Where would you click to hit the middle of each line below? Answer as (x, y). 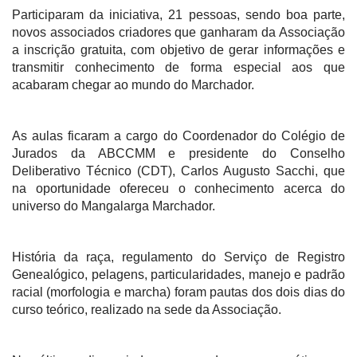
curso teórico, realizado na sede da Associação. (148, 310)
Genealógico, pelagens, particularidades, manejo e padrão (178, 275)
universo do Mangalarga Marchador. (115, 206)
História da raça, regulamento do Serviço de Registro (178, 257)
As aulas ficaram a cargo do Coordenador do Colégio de (178, 136)
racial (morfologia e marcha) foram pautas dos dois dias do (178, 292)
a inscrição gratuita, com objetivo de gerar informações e (178, 50)
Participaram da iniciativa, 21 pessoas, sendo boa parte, (178, 15)
